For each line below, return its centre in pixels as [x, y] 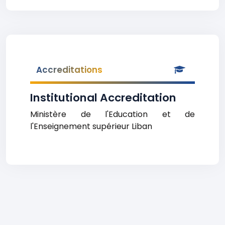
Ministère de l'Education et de [113, 114]
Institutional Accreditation [103, 98]
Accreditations [69, 70]
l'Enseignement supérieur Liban [91, 126]
